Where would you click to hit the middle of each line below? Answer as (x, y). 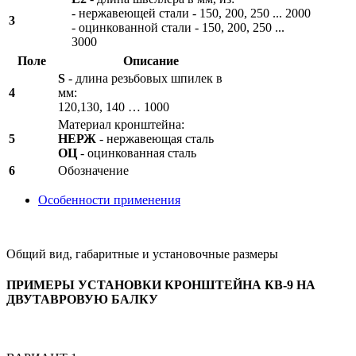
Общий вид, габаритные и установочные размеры (142, 254)
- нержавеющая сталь (155, 139)
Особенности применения (109, 200)
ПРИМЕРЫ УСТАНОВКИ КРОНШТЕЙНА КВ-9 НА (161, 285)
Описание (151, 61)
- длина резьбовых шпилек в (144, 79)
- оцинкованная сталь (137, 153)
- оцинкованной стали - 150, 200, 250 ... (178, 28)
